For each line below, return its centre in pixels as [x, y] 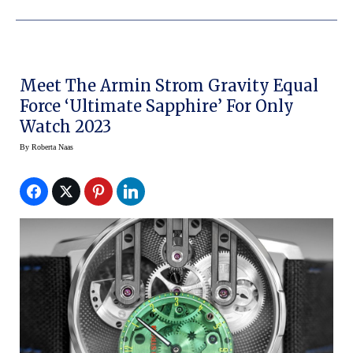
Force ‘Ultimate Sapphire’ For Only [157, 106]
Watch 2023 [65, 127]
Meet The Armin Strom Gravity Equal [169, 86]
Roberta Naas [52, 147]
